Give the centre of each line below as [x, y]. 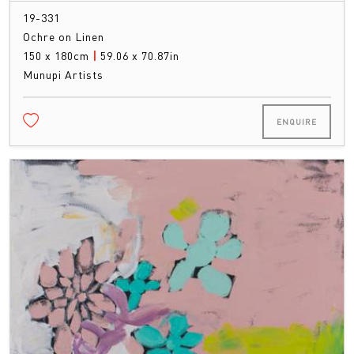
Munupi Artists [63, 74]
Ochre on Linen [64, 36]
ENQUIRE [297, 121]
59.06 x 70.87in [140, 55]
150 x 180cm [58, 55]
